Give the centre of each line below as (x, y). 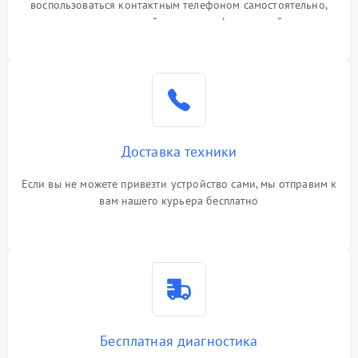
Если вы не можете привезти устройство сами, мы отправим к (179, 184)
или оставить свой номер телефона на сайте (179, 22)
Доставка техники (179, 152)
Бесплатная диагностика (179, 341)
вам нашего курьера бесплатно (179, 201)
